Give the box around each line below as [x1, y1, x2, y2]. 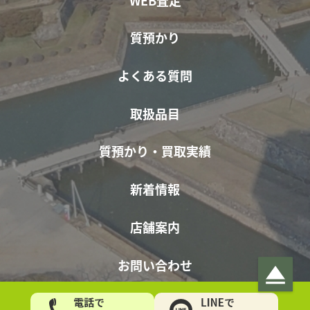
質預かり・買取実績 [99, 141, 211, 160]
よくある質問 [118, 66, 192, 84]
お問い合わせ [118, 255, 192, 274]
